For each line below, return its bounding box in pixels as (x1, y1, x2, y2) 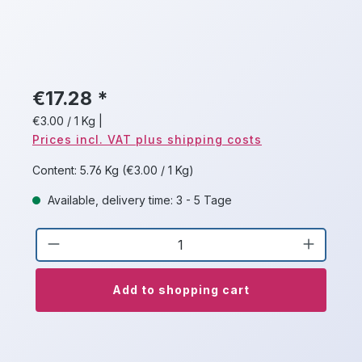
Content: (32, 163, 80, 178)
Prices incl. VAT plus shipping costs (32, 133, 262, 147)
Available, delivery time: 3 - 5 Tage (44, 193, 232, 208)
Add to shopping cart (112, 283, 250, 297)
